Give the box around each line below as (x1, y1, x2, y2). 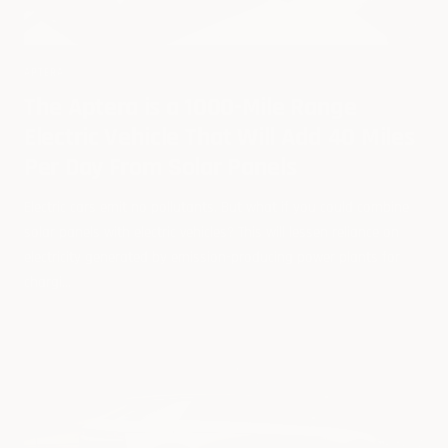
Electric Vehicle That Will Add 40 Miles (24, 121, 415, 155)
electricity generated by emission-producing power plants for (24, 248, 400, 268)
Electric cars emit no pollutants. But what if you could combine (24, 198, 409, 218)
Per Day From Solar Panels (24, 151, 297, 185)
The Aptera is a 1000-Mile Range (24, 91, 357, 125)
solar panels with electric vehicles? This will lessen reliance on (24, 223, 399, 243)
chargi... (24, 273, 71, 293)
